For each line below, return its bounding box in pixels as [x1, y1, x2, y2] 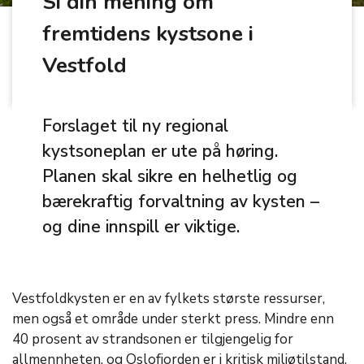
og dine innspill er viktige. [42, 215, 240, 238]
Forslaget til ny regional [42, 115, 229, 137]
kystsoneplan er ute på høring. [42, 140, 279, 162]
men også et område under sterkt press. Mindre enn [12, 310, 334, 328]
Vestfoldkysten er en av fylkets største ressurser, [12, 289, 325, 308]
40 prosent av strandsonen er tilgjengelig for [12, 330, 293, 349]
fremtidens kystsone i [42, 19, 254, 48]
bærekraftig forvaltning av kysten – [42, 190, 320, 213]
